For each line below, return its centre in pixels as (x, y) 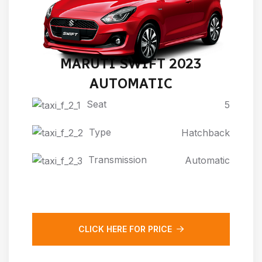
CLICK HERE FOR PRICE (125, 229)
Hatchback (206, 132)
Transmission (118, 160)
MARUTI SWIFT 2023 (131, 64)
